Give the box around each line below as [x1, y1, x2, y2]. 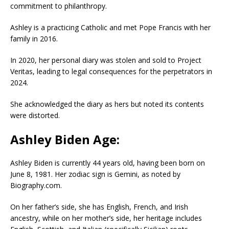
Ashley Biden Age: [10, 130, 120, 148]
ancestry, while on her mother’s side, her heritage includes [10, 213, 202, 223]
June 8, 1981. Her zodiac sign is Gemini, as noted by [10, 169, 180, 179]
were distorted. [10, 110, 60, 120]
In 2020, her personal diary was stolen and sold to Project [10, 55, 201, 65]
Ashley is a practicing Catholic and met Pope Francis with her [10, 22, 211, 32]
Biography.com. [10, 180, 62, 190]
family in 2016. [10, 33, 58, 43]
